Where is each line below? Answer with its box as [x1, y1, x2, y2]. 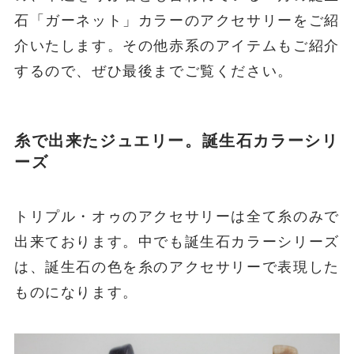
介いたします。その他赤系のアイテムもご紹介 [13, 37, 340, 54]
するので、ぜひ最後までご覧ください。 [13, 62, 293, 79]
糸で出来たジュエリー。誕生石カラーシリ [13, 131, 339, 149]
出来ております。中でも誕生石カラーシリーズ [13, 234, 340, 250]
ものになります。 [13, 284, 138, 301]
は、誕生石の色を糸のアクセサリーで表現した [13, 259, 340, 276]
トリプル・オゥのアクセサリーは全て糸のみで [13, 209, 340, 225]
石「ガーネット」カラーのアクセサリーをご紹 [13, 12, 340, 28]
